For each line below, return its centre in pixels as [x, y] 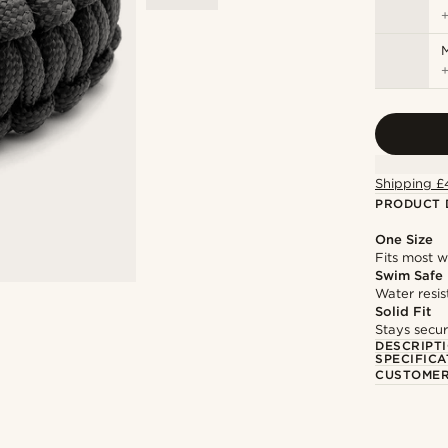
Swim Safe [409, 276]
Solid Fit [403, 312]
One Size [404, 240]
